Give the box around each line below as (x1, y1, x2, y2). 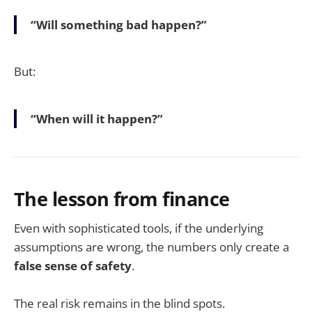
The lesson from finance (14, 185, 230, 212)
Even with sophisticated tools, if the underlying (14, 220, 263, 237)
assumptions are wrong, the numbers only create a (14, 239, 289, 256)
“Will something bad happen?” (31, 16, 207, 33)
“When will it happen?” (31, 111, 163, 127)
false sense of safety (14, 258, 132, 274)
